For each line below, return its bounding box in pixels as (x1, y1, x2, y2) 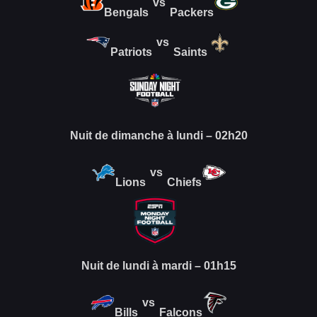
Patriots (110, 45, 152, 58)
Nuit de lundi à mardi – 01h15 (81, 259, 236, 272)
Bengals (103, 6, 149, 18)
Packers (169, 6, 214, 18)
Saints (173, 45, 207, 58)
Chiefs (167, 175, 202, 188)
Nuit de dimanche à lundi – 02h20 (69, 129, 248, 142)
